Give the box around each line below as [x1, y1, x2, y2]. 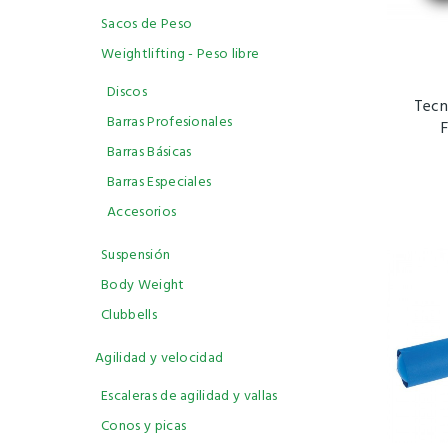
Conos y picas [101, 415, 187, 438]
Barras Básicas [107, 141, 192, 164]
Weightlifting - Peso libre [101, 43, 260, 66]
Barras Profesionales [107, 111, 233, 134]
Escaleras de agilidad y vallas [101, 385, 278, 408]
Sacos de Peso [101, 13, 193, 36]
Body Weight [101, 274, 185, 297]
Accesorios [107, 201, 177, 224]
